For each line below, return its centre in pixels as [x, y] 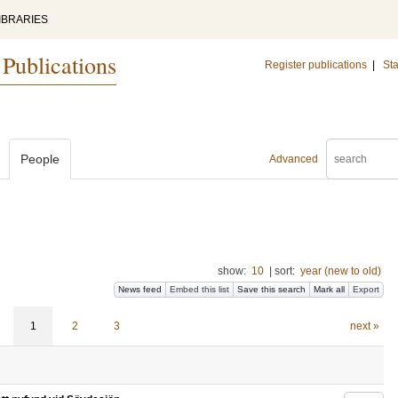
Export [366, 289]
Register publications [316, 65]
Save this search [271, 289]
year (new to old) [341, 271]
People [40, 159]
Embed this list [199, 289]
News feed [140, 289]
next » [364, 326]
